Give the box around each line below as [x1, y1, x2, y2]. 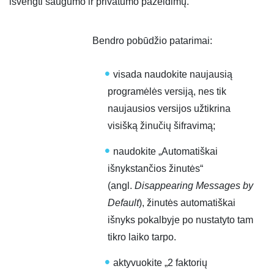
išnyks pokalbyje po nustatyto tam [108, 215, 253, 226]
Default [108, 198, 139, 209]
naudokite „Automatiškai [113, 146, 218, 157]
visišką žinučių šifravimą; [108, 120, 215, 131]
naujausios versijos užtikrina [108, 103, 231, 114]
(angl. [108, 180, 135, 191]
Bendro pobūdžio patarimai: [92, 35, 212, 46]
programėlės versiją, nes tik [108, 86, 226, 97]
